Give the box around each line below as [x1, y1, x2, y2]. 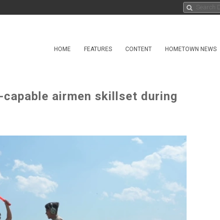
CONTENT [125, 46, 152, 53]
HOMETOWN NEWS [165, 46, 217, 53]
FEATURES [84, 46, 112, 53]
